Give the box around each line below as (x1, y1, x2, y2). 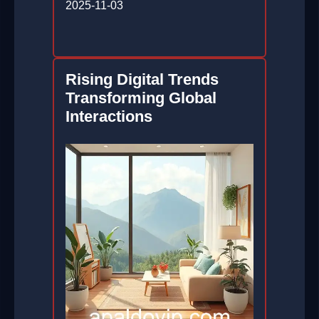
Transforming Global (66, 89, 216, 108)
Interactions (66, 108, 152, 126)
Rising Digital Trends (66, 70, 219, 89)
